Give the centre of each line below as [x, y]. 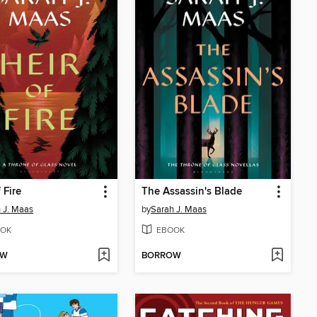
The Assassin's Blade [192, 191]
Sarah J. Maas [179, 209]
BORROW [161, 256]
